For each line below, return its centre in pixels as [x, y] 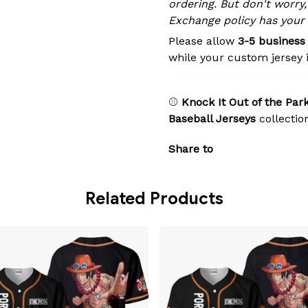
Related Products [154, 199]
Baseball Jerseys [212, 119]
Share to [191, 149]
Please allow [203, 41]
